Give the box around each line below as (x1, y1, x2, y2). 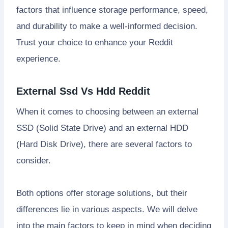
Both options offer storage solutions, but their (16, 188, 187, 198)
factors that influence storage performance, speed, (16, 5, 208, 15)
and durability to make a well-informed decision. (16, 21, 197, 31)
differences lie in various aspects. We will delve (16, 204, 197, 214)
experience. (16, 53, 61, 64)
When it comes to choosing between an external (16, 106, 198, 117)
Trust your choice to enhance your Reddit (16, 37, 173, 47)
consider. (16, 155, 51, 165)
